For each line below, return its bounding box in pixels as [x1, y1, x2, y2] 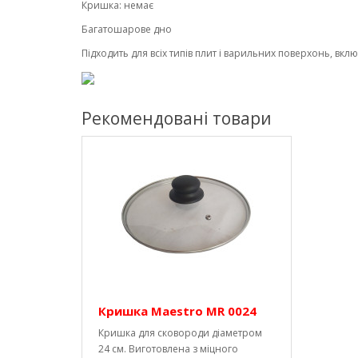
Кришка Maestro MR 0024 [98, 303, 257, 319]
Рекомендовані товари [82, 107, 272, 129]
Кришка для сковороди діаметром [98, 326, 262, 340]
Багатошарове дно [82, 22, 172, 36]
